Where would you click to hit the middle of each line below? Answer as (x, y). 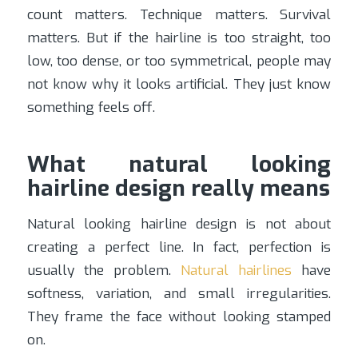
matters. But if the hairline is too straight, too (179, 38)
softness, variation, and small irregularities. (179, 294)
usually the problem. (104, 271)
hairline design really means (178, 189)
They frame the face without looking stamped (179, 317)
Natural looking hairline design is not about (179, 225)
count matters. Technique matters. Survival (179, 15)
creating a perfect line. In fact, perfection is (179, 248)
